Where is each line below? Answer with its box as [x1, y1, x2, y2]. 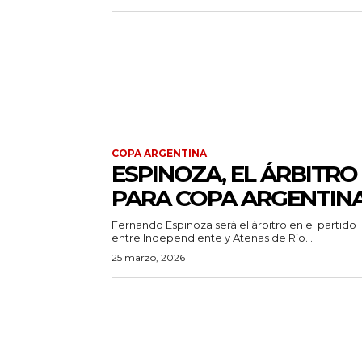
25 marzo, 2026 [112, 251, 185, 264]
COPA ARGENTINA [112, 147, 207, 160]
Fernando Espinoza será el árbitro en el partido [112, 218, 356, 232]
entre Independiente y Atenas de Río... [112, 231, 313, 245]
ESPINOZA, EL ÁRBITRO [112, 160, 357, 188]
